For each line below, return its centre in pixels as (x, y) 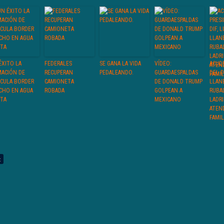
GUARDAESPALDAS (176, 72)
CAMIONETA (59, 81)
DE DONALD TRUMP (178, 81)
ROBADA (54, 90)
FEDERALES (58, 63)
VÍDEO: (163, 63)
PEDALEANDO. (116, 72)
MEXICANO (168, 99)
